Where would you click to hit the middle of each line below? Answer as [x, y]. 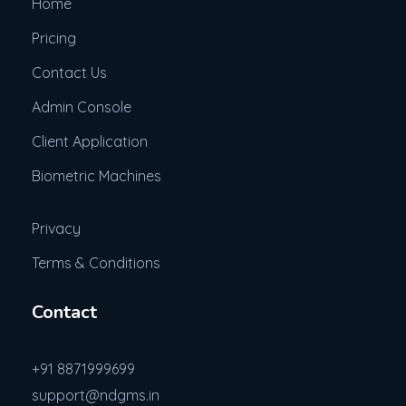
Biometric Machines [97, 175]
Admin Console [82, 106]
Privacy [56, 228]
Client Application [90, 141]
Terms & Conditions [96, 262]
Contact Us [69, 72]
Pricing [54, 38]
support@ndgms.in [96, 395]
